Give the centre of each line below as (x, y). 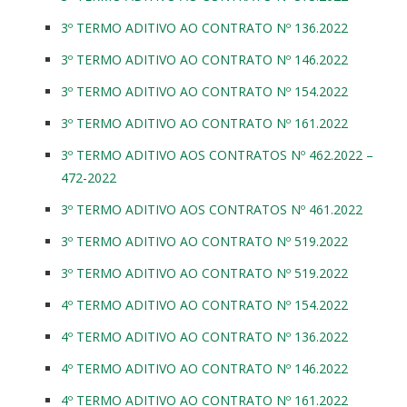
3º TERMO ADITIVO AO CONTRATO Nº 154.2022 (204, 91)
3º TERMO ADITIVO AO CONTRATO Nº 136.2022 (204, 27)
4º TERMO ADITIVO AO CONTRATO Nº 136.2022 (206, 336)
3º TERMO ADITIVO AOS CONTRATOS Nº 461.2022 (212, 209)
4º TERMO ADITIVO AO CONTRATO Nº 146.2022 (204, 368)
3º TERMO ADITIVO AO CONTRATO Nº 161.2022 (204, 123)
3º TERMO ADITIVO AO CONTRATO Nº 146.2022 (204, 59)
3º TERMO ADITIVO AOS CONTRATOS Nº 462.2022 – (217, 154)
